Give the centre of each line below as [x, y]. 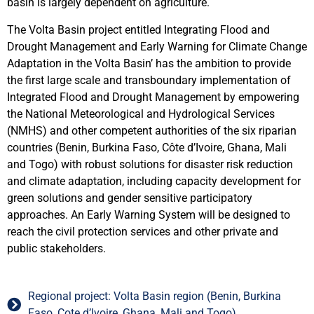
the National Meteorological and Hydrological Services [141, 114]
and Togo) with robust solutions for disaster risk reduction [150, 164]
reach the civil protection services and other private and [143, 231]
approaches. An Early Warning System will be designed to [149, 214]
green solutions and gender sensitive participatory [130, 198]
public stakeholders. [56, 248]
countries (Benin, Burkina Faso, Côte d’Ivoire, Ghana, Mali [147, 147]
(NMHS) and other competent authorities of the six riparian [152, 130]
